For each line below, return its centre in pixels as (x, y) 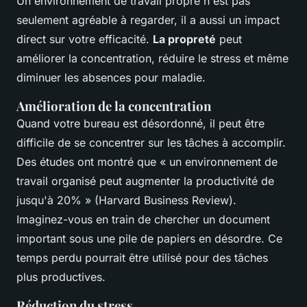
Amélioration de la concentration (114, 106)
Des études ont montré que (88, 162)
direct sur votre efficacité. (85, 39)
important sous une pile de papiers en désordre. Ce (149, 239)
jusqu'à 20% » (54, 200)
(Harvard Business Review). (164, 200)
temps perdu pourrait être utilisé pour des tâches (142, 258)
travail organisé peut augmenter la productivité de (145, 181)
